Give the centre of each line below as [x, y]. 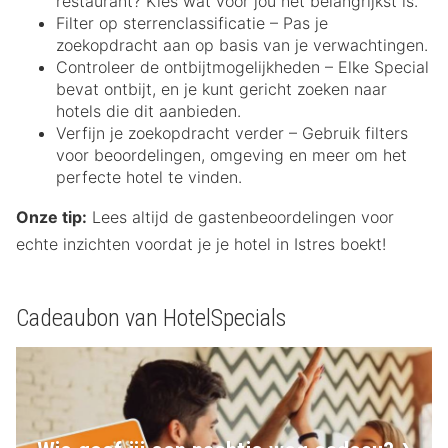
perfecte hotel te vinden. [149, 177]
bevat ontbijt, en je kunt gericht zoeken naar [221, 89]
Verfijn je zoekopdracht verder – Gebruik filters [232, 133]
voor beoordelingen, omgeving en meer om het [231, 155]
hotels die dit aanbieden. [148, 111]
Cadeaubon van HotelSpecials [151, 318]
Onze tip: [51, 217]
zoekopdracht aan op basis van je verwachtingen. [242, 45]
